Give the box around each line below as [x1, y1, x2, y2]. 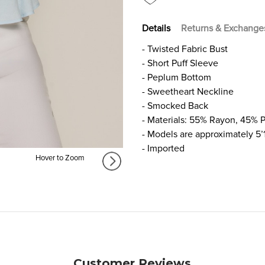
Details [142, 22, 170, 34]
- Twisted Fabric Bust [142, 43, 228, 55]
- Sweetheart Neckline [142, 85, 234, 98]
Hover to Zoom [35, 153, 85, 163]
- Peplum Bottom [142, 71, 211, 83]
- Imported [142, 142, 185, 154]
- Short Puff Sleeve [142, 57, 218, 69]
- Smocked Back [142, 99, 208, 112]
